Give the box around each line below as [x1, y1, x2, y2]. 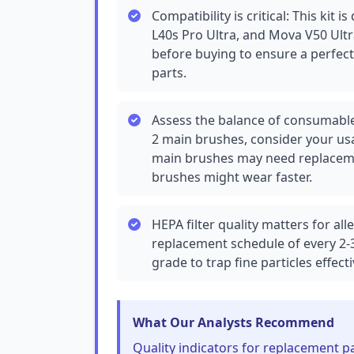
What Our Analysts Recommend [133, 314, 334, 331]
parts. [152, 64, 186, 81]
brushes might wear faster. [152, 168, 312, 186]
